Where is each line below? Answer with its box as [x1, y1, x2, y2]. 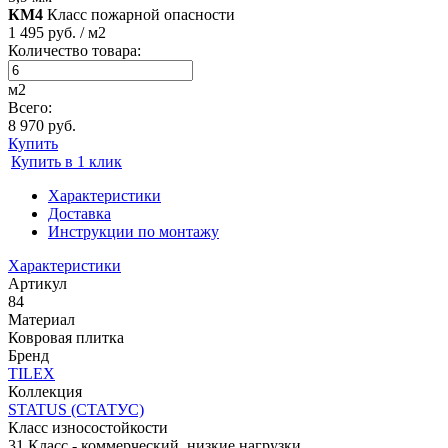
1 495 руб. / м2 [8, 23, 106, 41]
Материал [8, 310, 75, 328]
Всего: [8, 98, 52, 116]
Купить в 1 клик [11, 152, 122, 170]
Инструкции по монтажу [48, 222, 219, 240]
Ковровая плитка [8, 328, 124, 346]
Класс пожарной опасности [47, 5, 235, 23]
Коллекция [8, 382, 82, 400]
